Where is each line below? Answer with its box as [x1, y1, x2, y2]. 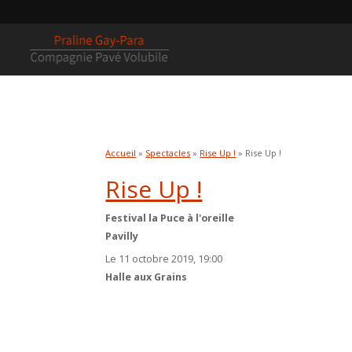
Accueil [105, 147, 137, 159]
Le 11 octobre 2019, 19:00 [105, 252, 223, 266]
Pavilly [105, 229, 139, 243]
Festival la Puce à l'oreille [105, 211, 235, 225]
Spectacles [145, 147, 191, 159]
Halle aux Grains [105, 270, 188, 284]
